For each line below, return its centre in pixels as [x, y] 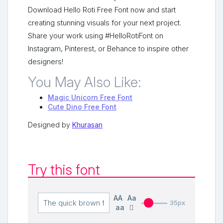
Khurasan [87, 125]
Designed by [50, 125]
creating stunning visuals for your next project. [105, 23]
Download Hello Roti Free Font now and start [102, 10]
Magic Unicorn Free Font [90, 98]
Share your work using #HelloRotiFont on [96, 36]
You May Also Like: [85, 82]
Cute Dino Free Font [82, 107]
